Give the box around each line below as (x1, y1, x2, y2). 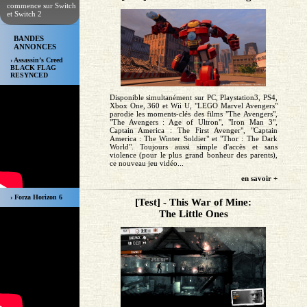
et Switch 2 (7, 10, 42, 18)
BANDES (14, 34, 44, 43)
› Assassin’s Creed (10, 56, 63, 64)
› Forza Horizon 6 (10, 193, 62, 201)
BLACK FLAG (10, 64, 56, 72)
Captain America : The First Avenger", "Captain (109, 126, 278, 135)
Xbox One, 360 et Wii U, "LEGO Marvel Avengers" (109, 101, 278, 110)
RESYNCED (10, 71, 48, 79)
